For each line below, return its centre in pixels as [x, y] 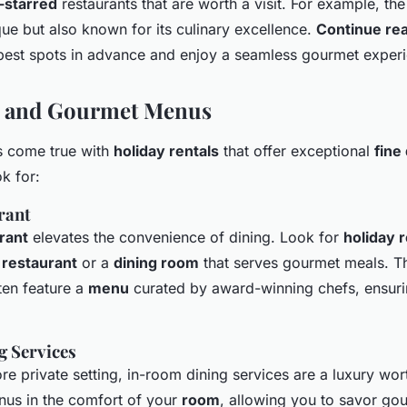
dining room [156, 262]
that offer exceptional [297, 150]
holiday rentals [166, 150]
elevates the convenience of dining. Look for [186, 237]
